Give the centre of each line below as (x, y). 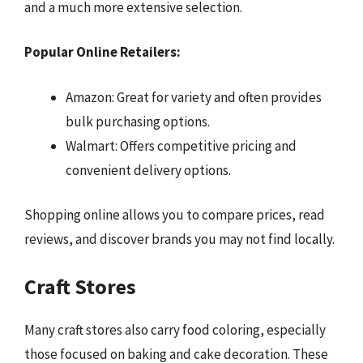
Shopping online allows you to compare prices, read (175, 215)
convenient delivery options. (148, 170)
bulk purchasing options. (138, 121)
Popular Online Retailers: (102, 52)
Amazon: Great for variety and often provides (194, 97)
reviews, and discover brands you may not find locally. (179, 239)
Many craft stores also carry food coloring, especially (175, 329)
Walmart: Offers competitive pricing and (181, 145)
